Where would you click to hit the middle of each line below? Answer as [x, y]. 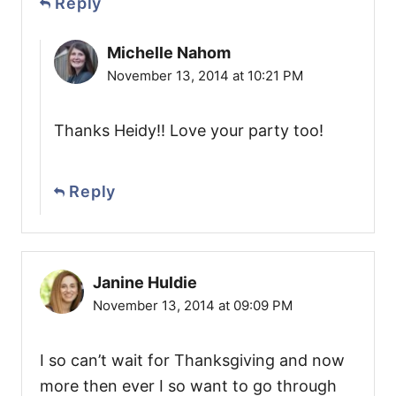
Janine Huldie [145, 283]
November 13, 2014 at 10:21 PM [205, 76]
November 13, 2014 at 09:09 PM [193, 306]
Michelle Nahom [169, 53]
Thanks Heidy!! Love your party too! [189, 131]
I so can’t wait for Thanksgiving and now [192, 361]
